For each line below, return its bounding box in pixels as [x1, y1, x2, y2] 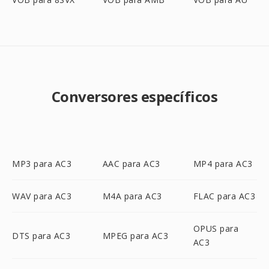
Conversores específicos [51, 86, 218, 106]
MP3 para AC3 [12, 158, 71, 169]
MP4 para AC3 [193, 158, 253, 169]
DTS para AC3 [12, 229, 70, 241]
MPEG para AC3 [102, 229, 169, 241]
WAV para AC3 [12, 190, 71, 202]
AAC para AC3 [102, 158, 160, 169]
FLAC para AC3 [193, 190, 256, 202]
